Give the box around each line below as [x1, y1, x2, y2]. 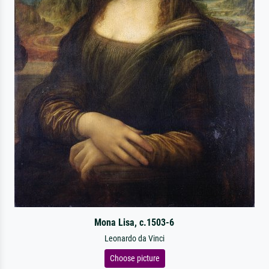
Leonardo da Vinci [104, 234, 165, 244]
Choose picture [109, 253, 160, 263]
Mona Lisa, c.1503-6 [94, 217, 175, 228]
